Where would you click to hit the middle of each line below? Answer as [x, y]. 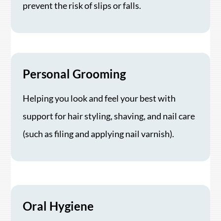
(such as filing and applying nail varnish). [99, 133]
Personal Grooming [74, 74]
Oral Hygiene [58, 206]
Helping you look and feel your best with [99, 98]
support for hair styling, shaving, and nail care [109, 116]
